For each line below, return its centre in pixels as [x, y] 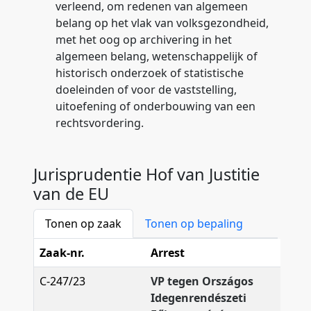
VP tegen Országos [202, 281]
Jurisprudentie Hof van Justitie [146, 174]
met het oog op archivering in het [144, 40]
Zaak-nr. [62, 253]
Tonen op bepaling [194, 224]
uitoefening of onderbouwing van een [155, 106]
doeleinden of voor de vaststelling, [146, 90]
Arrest [168, 253]
